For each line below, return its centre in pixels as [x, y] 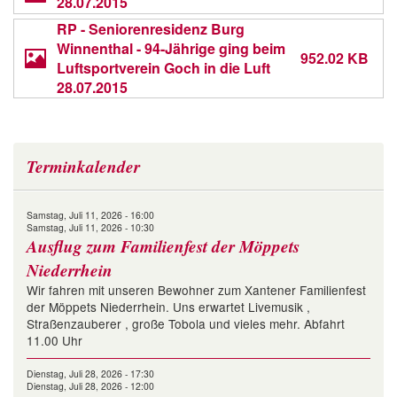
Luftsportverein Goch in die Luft [163, 68]
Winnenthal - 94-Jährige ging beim [171, 49]
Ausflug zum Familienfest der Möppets [163, 246]
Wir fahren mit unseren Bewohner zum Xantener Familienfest [196, 290]
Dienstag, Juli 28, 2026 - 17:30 [90, 374]
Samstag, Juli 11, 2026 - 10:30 [90, 228]
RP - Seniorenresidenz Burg [151, 29]
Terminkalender [83, 167]
